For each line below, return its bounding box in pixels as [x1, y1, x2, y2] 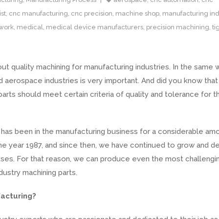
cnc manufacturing [9, 10, 68, 17]
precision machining [146, 23, 209, 31]
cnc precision [71, 10, 112, 17]
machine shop [115, 10, 159, 17]
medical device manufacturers [46, 23, 143, 31]
